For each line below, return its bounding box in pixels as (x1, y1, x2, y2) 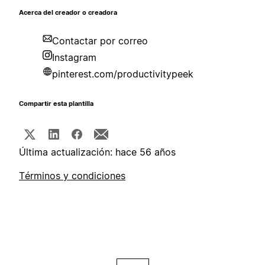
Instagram (52, 51, 96, 64)
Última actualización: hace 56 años (19, 146, 176, 159)
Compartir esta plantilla (19, 100, 93, 108)
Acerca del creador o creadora (19, 9, 117, 17)
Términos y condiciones (19, 170, 125, 182)
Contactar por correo (52, 35, 148, 47)
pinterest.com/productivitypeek (52, 68, 193, 80)
